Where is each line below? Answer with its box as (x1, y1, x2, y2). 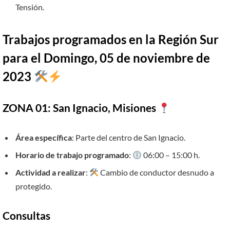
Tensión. (15, 2, 44, 12)
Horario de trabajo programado (15, 150, 129, 160)
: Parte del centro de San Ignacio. (72, 132, 185, 142)
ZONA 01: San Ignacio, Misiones (3, 102, 158, 114)
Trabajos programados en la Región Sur (3, 32, 219, 47)
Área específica (15, 132, 72, 142)
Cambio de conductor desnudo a (99, 167, 215, 178)
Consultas (3, 209, 50, 222)
